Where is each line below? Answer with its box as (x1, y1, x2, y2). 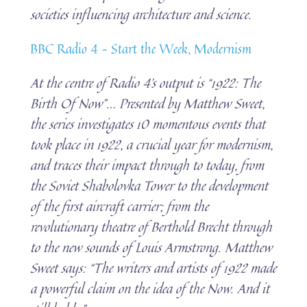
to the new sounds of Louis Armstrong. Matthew (30, 236, 273, 257)
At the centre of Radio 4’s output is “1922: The (30, 72, 261, 93)
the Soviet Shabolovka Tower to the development (30, 175, 269, 195)
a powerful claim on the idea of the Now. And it (30, 278, 270, 298)
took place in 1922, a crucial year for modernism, (30, 134, 273, 154)
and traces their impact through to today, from (30, 154, 265, 175)
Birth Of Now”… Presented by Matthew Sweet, (30, 93, 265, 113)
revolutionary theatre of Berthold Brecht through (30, 216, 273, 236)
